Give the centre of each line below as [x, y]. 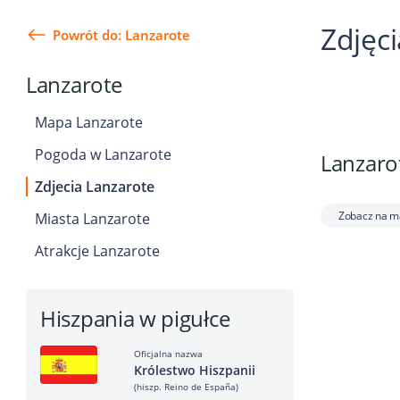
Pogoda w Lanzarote [103, 154]
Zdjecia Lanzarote [95, 187]
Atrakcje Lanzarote [97, 251]
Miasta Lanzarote [92, 219]
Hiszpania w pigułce [135, 318]
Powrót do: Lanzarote [121, 35]
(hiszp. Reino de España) [186, 387]
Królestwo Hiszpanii [195, 370]
